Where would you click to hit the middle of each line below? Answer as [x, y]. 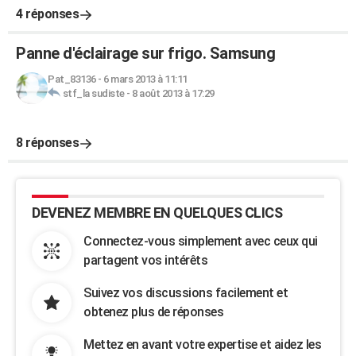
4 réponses [47, 14]
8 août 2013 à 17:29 [173, 93]
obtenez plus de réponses [153, 312]
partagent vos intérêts [145, 260]
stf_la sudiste [93, 93]
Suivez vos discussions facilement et [186, 293]
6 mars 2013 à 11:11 [145, 79]
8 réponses [47, 143]
